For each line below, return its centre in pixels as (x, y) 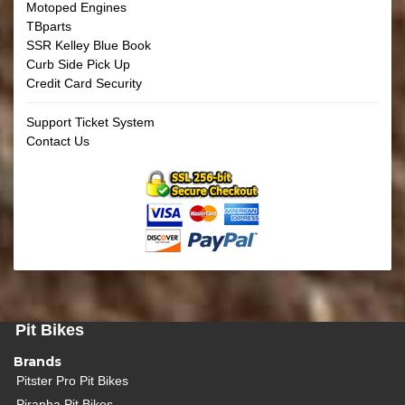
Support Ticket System (90, 122)
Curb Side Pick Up (78, 64)
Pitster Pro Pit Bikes (73, 381)
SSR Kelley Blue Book (89, 45)
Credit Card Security (84, 83)
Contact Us (58, 141)
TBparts (49, 26)
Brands (38, 362)
